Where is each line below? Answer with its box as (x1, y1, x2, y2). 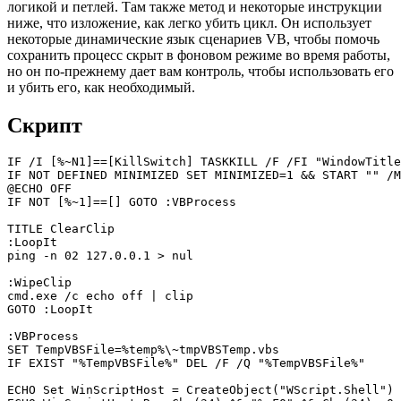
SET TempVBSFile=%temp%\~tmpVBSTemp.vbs (7, 343, 279, 357)
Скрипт (7, 113, 82, 137)
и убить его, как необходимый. (7, 79, 195, 95)
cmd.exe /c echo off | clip (7, 289, 193, 303)
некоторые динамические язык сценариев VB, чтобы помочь (7, 30, 380, 47)
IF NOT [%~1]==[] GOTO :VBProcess (7, 195, 236, 209)
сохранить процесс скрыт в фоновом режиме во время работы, (7, 47, 390, 63)
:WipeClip (7, 276, 72, 290)
